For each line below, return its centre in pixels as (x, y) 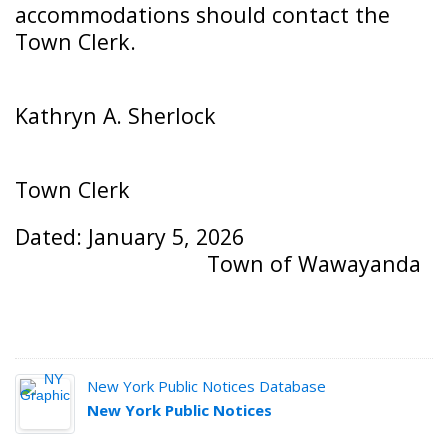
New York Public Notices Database (206, 386)
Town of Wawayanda (314, 263)
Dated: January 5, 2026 (129, 236)
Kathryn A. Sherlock (115, 115)
